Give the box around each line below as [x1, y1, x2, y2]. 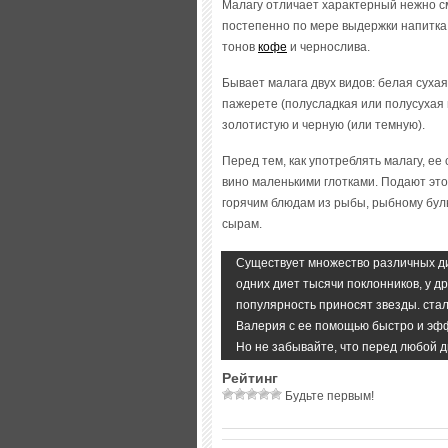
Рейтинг [222, 371, 278, 386]
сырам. [222, 217, 262, 231]
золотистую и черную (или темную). [222, 118, 425, 132]
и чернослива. [287, 40, 370, 54]
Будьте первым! [282, 389, 374, 403]
